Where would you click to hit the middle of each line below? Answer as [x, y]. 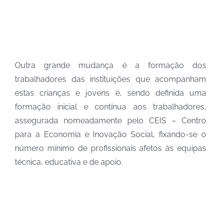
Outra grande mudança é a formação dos [110, 66]
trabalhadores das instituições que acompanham [110, 79]
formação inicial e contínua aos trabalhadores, [110, 107]
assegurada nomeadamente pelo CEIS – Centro [110, 121]
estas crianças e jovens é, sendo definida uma [110, 93]
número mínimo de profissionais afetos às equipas [110, 148]
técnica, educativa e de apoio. [69, 162]
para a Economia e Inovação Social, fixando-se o [110, 135]
